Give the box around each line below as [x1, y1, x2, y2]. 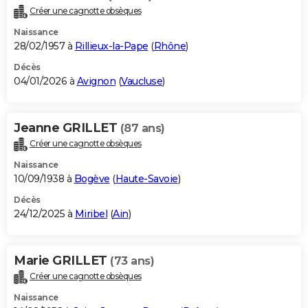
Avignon [76, 75, 115, 88]
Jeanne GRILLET [14, 120, 120, 136]
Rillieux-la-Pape [74, 40, 148, 53]
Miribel [74, 208, 107, 221]
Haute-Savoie [115, 173, 178, 186]
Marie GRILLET [14, 253, 110, 269]
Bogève [74, 173, 110, 186]
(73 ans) [110, 254, 154, 268]
